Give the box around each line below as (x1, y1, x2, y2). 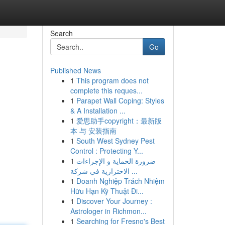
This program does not (76, 75, 149, 85)
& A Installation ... (70, 105, 126, 116)
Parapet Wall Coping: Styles (76, 95, 164, 105)
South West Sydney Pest (76, 136, 155, 146)
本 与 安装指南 (70, 126, 117, 136)
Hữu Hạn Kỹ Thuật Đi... (70, 186, 144, 196)
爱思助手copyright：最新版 (76, 116, 162, 126)
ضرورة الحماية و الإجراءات (76, 156, 156, 166)
